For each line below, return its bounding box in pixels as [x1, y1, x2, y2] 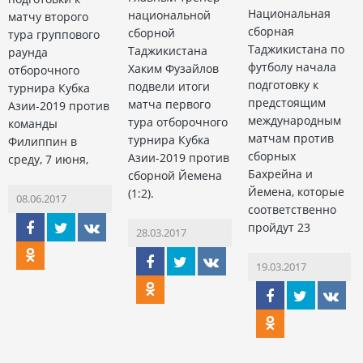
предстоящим [247, 94, 326, 110]
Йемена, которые [247, 183, 344, 199]
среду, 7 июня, [8, 151, 88, 167]
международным [247, 112, 341, 128]
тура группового [8, 26, 100, 42]
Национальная [247, 5, 331, 21]
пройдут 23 [247, 219, 310, 235]
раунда [8, 44, 48, 60]
